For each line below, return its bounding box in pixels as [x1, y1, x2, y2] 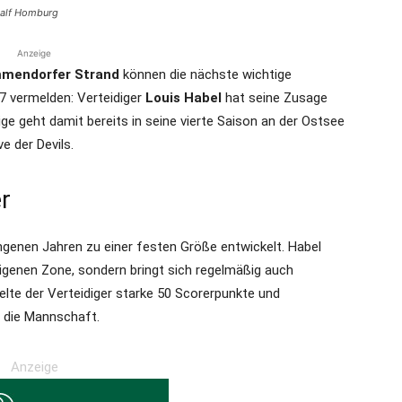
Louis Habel [145, 90, 222, 106]
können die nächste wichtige [119, 66, 292, 83]
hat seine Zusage [222, 90, 328, 106]
